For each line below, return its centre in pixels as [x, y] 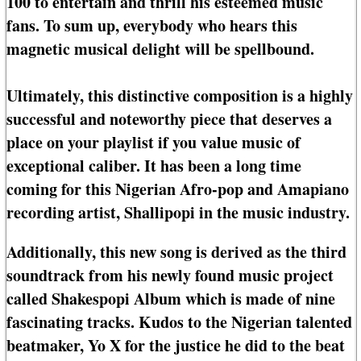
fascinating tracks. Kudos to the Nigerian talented [179, 322]
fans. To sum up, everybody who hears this [152, 26]
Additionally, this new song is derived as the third [176, 252]
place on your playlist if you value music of [154, 143]
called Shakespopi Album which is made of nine [171, 299]
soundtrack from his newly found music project [170, 276]
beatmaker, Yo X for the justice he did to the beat [176, 346]
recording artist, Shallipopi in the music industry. [178, 213]
